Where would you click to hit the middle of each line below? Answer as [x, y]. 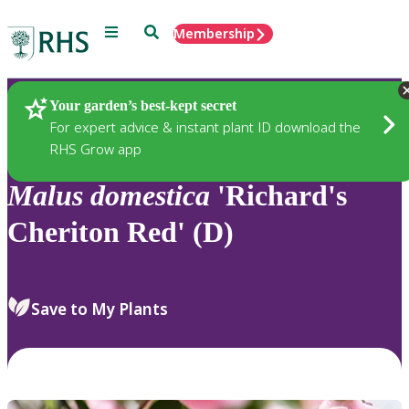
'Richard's [278, 196]
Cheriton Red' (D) [121, 232]
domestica [150, 196]
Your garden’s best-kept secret [143, 105]
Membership [214, 33]
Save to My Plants [100, 309]
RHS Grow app [95, 148]
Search [165, 31]
